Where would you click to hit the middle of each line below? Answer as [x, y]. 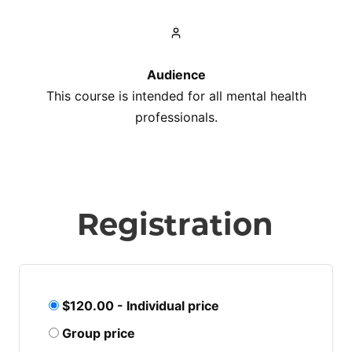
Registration [176, 225]
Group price [97, 334]
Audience [176, 75]
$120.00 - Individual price [139, 306]
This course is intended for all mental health [176, 96]
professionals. [176, 117]
